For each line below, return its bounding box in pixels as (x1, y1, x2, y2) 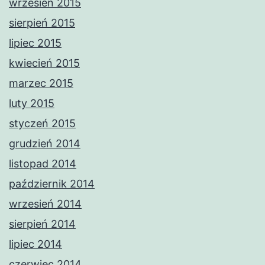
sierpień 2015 (9, 17, 75, 30)
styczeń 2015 (9, 117, 76, 130)
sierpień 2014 (9, 218, 76, 231)
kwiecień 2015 (9, 57, 80, 70)
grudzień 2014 (9, 137, 80, 150)
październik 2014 (9, 177, 95, 190)
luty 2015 (9, 97, 54, 110)
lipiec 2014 (9, 238, 62, 251)
